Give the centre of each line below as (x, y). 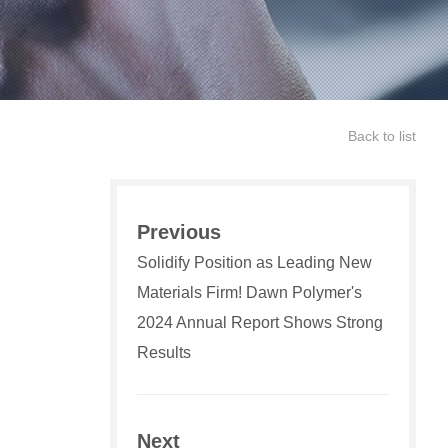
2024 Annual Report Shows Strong (260, 322)
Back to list (382, 136)
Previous (179, 232)
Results (164, 352)
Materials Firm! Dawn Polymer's (249, 292)
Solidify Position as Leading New (254, 262)
